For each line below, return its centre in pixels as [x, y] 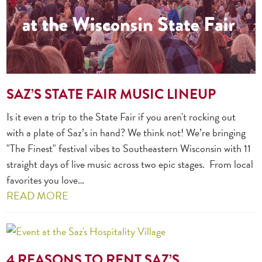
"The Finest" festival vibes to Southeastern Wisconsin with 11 [129, 149]
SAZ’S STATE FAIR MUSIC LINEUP [111, 94]
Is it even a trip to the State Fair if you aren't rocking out [121, 117]
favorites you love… [46, 180]
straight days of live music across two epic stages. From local [130, 164]
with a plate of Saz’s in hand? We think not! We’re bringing [126, 133]
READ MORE [38, 196]
